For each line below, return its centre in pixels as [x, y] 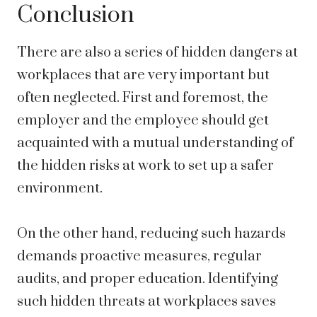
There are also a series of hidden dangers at [157, 53]
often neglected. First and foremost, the [143, 98]
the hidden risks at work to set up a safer [145, 166]
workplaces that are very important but [143, 76]
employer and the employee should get [143, 121]
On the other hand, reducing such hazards [151, 234]
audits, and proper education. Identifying [148, 279]
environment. [61, 189]
